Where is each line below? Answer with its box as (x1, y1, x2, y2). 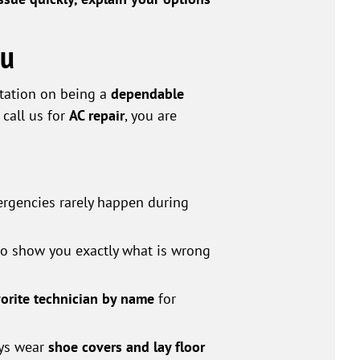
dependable (111, 84, 184, 104)
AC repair (69, 106, 125, 125)
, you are (125, 106, 177, 125)
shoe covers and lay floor (47, 337, 205, 357)
